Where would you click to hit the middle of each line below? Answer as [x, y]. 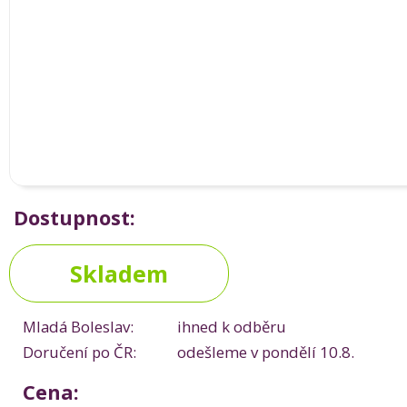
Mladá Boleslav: [78, 327]
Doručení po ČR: [79, 352]
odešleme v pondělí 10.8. [266, 352]
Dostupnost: [74, 218]
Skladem [119, 273]
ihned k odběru [232, 327]
